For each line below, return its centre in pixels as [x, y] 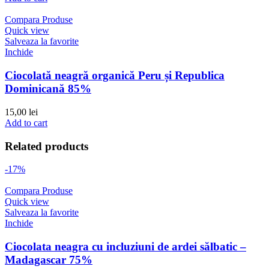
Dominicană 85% [48, 89]
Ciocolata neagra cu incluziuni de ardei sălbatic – [125, 247]
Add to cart [26, 122]
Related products [47, 146]
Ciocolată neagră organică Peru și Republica [115, 76]
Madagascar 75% [49, 260]
